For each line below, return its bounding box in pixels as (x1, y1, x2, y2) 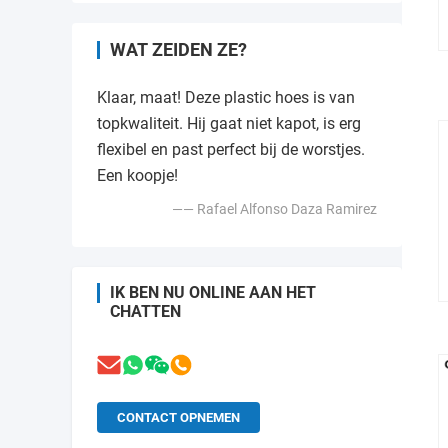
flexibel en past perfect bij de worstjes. (97, 140, 365, 160)
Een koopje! (97, 166, 178, 186)
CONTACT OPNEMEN (117, 410, 240, 426)
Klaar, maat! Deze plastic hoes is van (97, 88, 355, 108)
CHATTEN (110, 302, 181, 322)
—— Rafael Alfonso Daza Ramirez (172, 201, 377, 218)
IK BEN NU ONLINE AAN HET (110, 283, 316, 303)
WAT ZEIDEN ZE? (110, 39, 247, 61)
